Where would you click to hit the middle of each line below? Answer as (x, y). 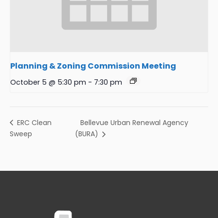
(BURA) (88, 134)
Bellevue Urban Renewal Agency (135, 123)
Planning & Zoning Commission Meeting (93, 66)
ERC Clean (33, 123)
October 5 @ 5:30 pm (48, 82)
